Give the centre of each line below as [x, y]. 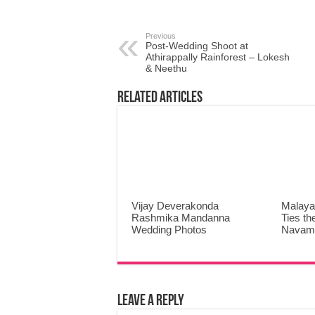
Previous [161, 36]
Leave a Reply [151, 302]
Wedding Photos [169, 230]
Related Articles [160, 98]
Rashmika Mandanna [181, 218]
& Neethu [166, 68]
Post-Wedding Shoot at [197, 46]
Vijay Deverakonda [175, 206]
